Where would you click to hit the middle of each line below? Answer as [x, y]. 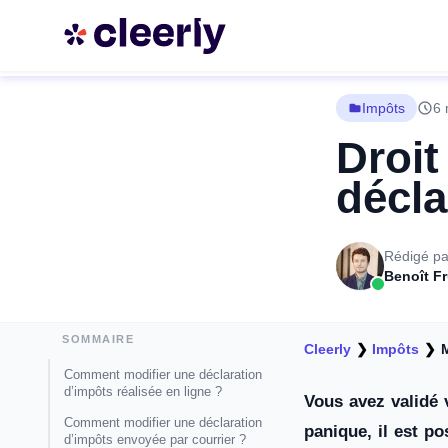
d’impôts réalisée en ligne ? [143, 391]
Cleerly [327, 349]
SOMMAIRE [98, 339]
